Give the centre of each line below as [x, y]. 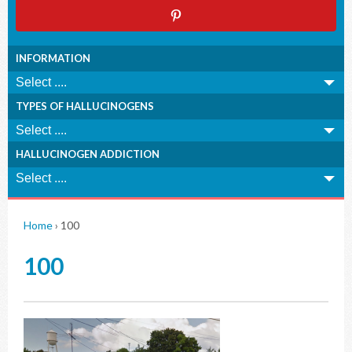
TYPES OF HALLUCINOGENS [85, 106]
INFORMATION [53, 58]
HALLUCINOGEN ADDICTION [88, 154]
